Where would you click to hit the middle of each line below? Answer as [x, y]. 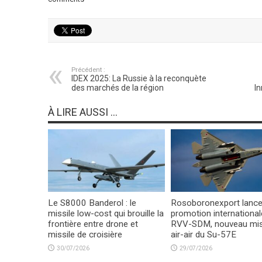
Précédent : [88, 70]
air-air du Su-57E [203, 234]
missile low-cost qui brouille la [106, 213]
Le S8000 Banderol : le [92, 203]
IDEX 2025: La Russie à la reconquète [139, 78]
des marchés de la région [117, 87]
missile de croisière [85, 234]
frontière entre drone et [93, 224]
